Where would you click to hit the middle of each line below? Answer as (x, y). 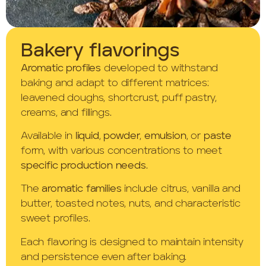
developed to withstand (160, 68)
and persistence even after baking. (104, 257)
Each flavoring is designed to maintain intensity (132, 242)
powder (122, 137)
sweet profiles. (56, 219)
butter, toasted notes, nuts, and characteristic (131, 204)
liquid (87, 137)
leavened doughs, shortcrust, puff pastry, (119, 98)
